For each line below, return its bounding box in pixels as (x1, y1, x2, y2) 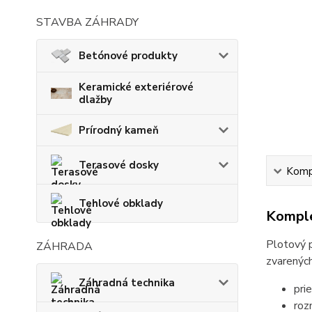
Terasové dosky (79, 158, 159, 173)
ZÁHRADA (36, 239, 93, 255)
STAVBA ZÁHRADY (36, 15, 139, 30)
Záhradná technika (79, 276, 175, 290)
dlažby (79, 92, 112, 107)
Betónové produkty (79, 48, 178, 63)
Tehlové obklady (79, 196, 163, 211)
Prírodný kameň (79, 123, 159, 137)
